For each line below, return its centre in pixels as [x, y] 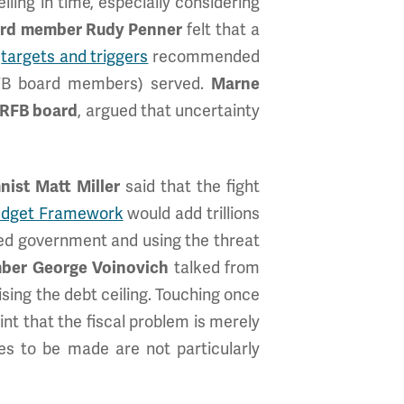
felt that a [221, 30]
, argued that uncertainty [169, 111]
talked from [215, 268]
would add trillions [192, 214]
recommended [204, 57]
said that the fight [190, 187]
